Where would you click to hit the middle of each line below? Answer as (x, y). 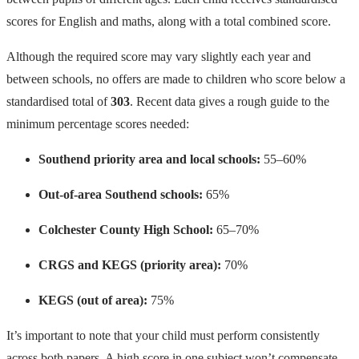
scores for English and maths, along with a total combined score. (169, 21)
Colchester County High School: (126, 229)
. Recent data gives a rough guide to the (230, 101)
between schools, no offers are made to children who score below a (176, 79)
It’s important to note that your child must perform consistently (163, 335)
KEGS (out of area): (93, 300)
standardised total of (58, 101)
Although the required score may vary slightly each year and (159, 56)
